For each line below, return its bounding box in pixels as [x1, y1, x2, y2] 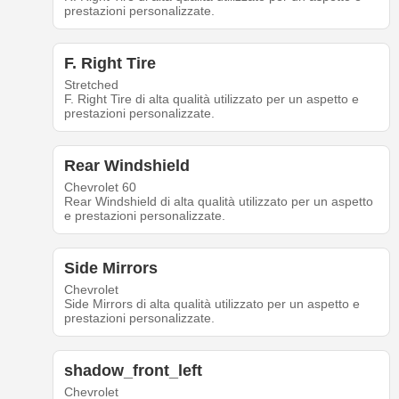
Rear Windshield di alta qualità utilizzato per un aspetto [63, 194, 373, 209]
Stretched [63, 77, 118, 93]
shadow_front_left [63, 362, 202, 380]
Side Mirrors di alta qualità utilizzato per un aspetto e [63, 297, 360, 312]
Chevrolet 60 [63, 180, 136, 195]
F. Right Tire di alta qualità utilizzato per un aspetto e [63, 92, 359, 107]
